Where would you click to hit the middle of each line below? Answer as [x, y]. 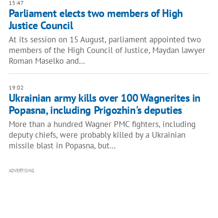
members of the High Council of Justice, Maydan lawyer [107, 50]
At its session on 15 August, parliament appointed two [105, 39]
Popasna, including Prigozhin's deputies [95, 110]
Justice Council [41, 25]
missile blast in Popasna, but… [62, 145]
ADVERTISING [21, 171]
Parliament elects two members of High [96, 13]
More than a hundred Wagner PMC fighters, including [102, 124]
